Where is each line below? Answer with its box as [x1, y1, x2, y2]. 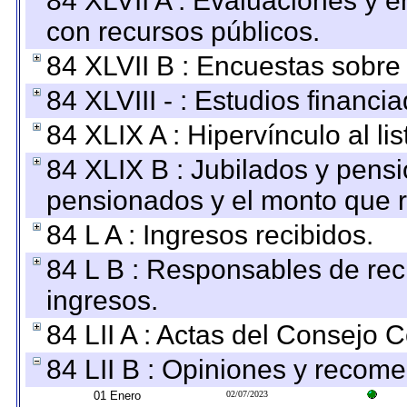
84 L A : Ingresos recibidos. [46, 220, 373, 250]
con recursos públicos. [46, 16, 320, 46]
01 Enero [94, 389, 141, 402]
